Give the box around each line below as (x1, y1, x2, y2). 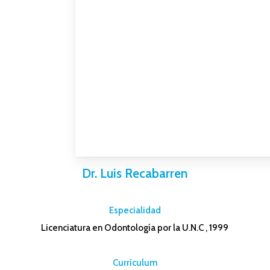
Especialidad (108, 205, 161, 216)
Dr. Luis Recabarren (81, 166, 188, 181)
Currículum (112, 257, 157, 269)
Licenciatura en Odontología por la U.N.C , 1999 (41, 222, 229, 234)
